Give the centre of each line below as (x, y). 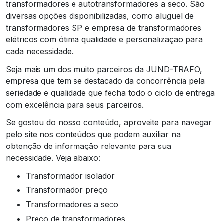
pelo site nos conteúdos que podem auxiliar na (93, 134)
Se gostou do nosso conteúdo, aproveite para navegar (109, 122)
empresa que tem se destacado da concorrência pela (105, 81)
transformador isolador (73, 176)
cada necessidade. (40, 51)
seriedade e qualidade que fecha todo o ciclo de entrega (110, 93)
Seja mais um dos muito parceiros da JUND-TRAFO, (104, 69)
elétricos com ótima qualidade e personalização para (104, 39)
